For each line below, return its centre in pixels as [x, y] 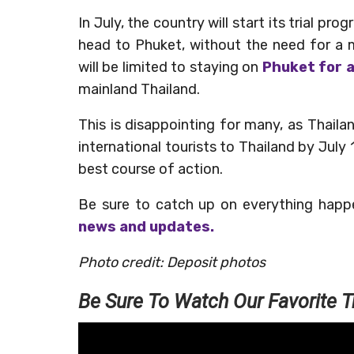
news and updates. [146, 226]
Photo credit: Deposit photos [172, 262]
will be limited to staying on [170, 67]
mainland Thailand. [139, 89]
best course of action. [151, 169]
